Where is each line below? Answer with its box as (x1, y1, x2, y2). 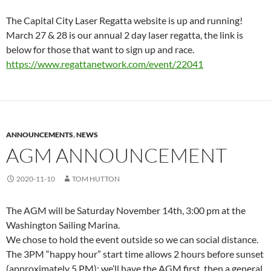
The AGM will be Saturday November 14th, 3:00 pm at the (6, 204, 246, 217)
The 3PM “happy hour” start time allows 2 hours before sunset (6, 248, 264, 260)
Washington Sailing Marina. (6, 219, 120, 231)
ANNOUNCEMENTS (6, 130, 73, 140)
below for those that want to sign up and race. (6, 44, 194, 56)
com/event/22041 (128, 58, 203, 70)
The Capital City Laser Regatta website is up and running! (6, 15, 243, 27)
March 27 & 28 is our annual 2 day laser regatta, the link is (6, 29, 243, 41)
